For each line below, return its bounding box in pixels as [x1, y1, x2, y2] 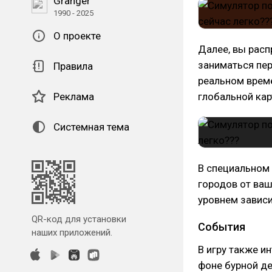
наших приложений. [32, 227, 112, 238]
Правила [53, 60, 93, 72]
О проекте [53, 30, 101, 42]
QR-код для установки [32, 214, 126, 225]
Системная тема [53, 121, 129, 133]
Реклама [53, 90, 94, 103]
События [198, 220, 245, 233]
